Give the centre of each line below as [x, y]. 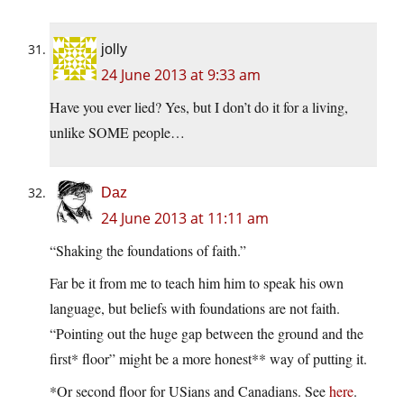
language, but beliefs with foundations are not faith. [195, 308]
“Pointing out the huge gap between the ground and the [207, 334]
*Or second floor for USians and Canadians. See [189, 391]
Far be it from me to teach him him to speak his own [197, 283]
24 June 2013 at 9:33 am [181, 75]
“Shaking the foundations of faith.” [148, 251]
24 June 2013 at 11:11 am [185, 219]
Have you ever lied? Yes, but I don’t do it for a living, [199, 107]
